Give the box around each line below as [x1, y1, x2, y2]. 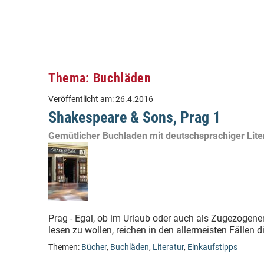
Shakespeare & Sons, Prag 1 [48, 108, 220, 126]
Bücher [81, 242, 107, 252]
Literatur [153, 242, 184, 252]
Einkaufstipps [187, 242, 237, 252]
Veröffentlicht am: [48, 94, 115, 104]
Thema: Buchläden [48, 70, 151, 85]
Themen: [48, 242, 81, 252]
